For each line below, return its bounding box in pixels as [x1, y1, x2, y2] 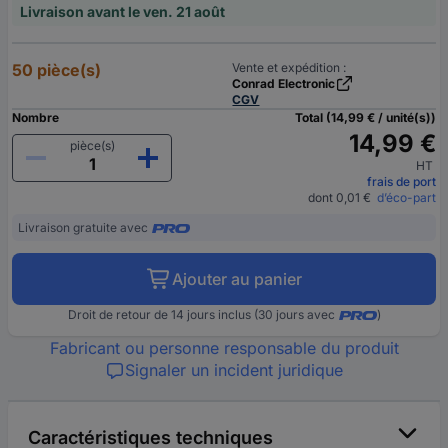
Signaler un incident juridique [125, 359, 343, 380]
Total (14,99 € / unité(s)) [295, 109, 436, 125]
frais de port [367, 173, 436, 189]
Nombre [12, 109, 59, 125]
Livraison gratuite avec [18, 219, 148, 235]
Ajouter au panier [171, 268, 302, 289]
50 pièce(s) [12, 59, 101, 80]
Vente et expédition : [232, 59, 347, 75]
